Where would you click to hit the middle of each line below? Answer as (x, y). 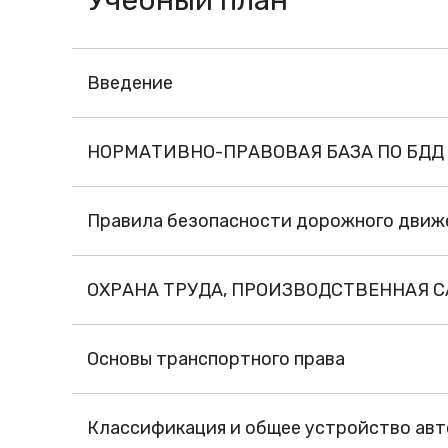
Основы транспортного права (216, 359)
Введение (130, 83)
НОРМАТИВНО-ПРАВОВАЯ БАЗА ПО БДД (265, 152)
